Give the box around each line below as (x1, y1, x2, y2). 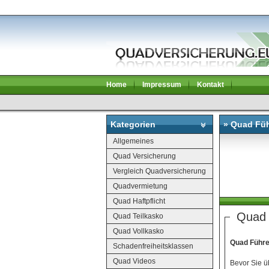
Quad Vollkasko (113, 226, 164, 235)
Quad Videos (113, 256, 156, 265)
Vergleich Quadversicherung (113, 166, 206, 175)
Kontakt (197, 80, 224, 89)
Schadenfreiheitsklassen (113, 241, 193, 250)
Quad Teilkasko (113, 211, 163, 220)
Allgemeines (113, 136, 154, 145)
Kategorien (110, 119, 156, 129)
